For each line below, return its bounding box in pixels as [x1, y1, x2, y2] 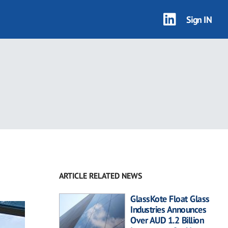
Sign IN [186, 13, 212, 25]
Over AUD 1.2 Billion [130, 214, 204, 226]
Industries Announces [130, 204, 206, 215]
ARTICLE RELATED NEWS [59, 170, 142, 181]
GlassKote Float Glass [130, 193, 210, 205]
